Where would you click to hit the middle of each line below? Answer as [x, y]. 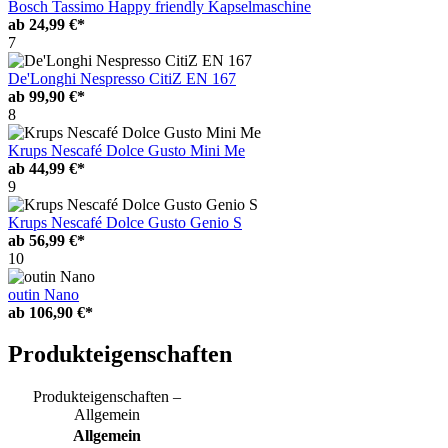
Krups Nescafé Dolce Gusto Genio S [125, 222]
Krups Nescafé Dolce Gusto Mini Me [126, 150]
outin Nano [43, 294]
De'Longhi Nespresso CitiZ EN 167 [122, 78]
